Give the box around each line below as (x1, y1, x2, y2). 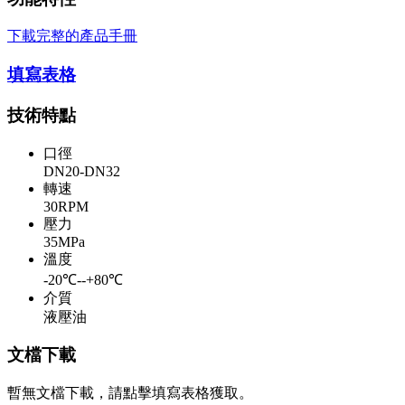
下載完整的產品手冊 (7, 28, 137, 44)
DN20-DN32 (43, 163, 120, 179)
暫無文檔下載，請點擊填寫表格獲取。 (7, 384, 253, 400)
